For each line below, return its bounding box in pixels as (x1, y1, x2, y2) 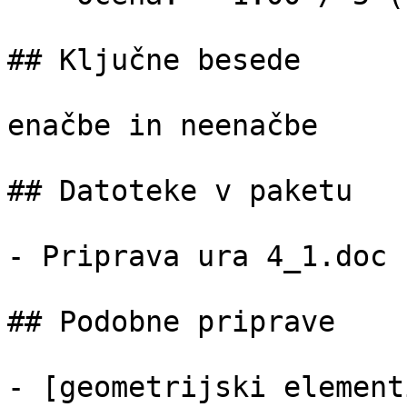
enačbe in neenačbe (7, 109, 318, 142)
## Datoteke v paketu (7, 174, 352, 207)
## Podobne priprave (7, 305, 335, 338)
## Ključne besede (7, 44, 301, 76)
